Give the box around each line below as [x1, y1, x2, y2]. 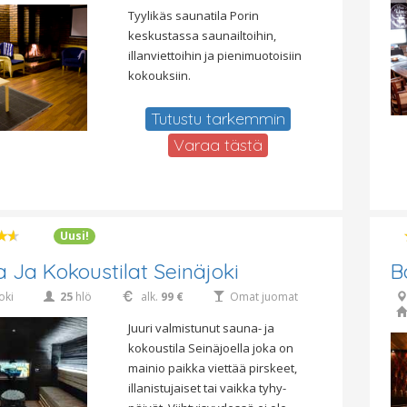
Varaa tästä [173, 134, 263, 156]
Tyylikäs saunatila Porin [127, 7, 259, 25]
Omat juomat [230, 289, 298, 305]
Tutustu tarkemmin [150, 108, 285, 130]
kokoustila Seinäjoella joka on [127, 340, 293, 357]
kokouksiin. [127, 67, 191, 84]
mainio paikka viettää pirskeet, [127, 360, 297, 377]
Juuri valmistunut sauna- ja [127, 320, 274, 337]
